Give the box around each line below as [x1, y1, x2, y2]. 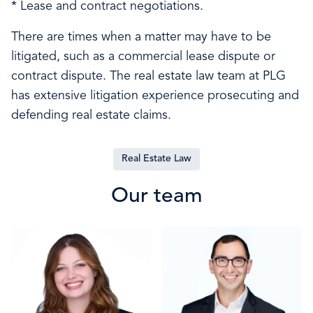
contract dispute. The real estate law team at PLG [11, 70, 286, 83]
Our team [110, 186, 203, 208]
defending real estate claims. [11, 109, 171, 122]
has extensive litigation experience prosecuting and [11, 89, 299, 103]
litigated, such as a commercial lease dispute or [11, 50, 275, 64]
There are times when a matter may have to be [11, 31, 271, 44]
